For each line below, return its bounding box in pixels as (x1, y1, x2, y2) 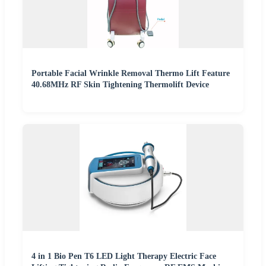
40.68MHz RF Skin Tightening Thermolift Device (31, 80, 209, 90)
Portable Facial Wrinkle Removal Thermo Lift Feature (31, 69, 230, 78)
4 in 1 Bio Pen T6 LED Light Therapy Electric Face (31, 252, 216, 261)
